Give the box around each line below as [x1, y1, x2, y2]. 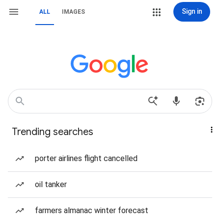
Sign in [181, 7, 202, 15]
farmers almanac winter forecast [35, 206, 148, 215]
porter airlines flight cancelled [35, 154, 137, 163]
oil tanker [35, 180, 67, 189]
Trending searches [12, 126, 93, 138]
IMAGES [62, 8, 85, 15]
